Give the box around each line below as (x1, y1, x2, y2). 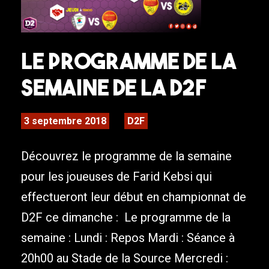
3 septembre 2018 (24, 115, 106, 127)
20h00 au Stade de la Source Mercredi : (21, 251, 231, 266)
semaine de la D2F (21, 73, 207, 101)
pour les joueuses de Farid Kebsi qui (21, 169, 212, 184)
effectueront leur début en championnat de (21, 190, 246, 205)
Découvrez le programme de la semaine (21, 149, 232, 164)
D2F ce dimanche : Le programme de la (21, 210, 231, 225)
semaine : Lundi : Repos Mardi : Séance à (21, 231, 235, 246)
